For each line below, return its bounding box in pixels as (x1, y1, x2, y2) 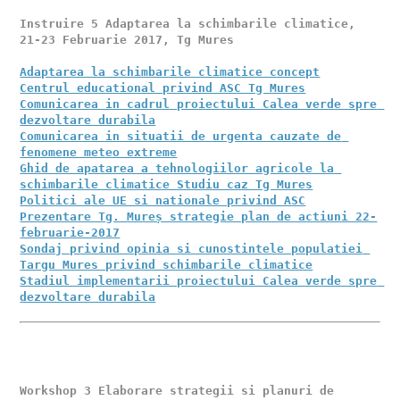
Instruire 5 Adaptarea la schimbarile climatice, (20, 17, 356, 30)
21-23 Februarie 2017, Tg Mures (20, 33, 242, 46)
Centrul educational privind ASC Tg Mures (20, 81, 306, 95)
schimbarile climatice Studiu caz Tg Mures (20, 178, 313, 191)
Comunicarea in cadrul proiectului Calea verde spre (20, 97, 378, 111)
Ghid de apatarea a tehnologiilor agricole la (20, 162, 335, 175)
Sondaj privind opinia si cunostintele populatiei (20, 242, 363, 255)
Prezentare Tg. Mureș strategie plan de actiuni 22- (20, 210, 378, 223)
